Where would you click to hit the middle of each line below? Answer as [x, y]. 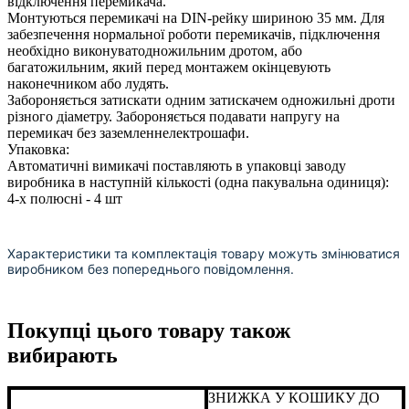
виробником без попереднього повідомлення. [151, 268]
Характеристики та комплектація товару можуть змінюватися [204, 253]
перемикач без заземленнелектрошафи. [128, 132]
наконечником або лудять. [88, 83]
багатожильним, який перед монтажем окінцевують [169, 67]
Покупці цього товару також [149, 331]
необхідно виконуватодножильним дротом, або [155, 50]
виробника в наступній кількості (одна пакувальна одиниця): [198, 182]
